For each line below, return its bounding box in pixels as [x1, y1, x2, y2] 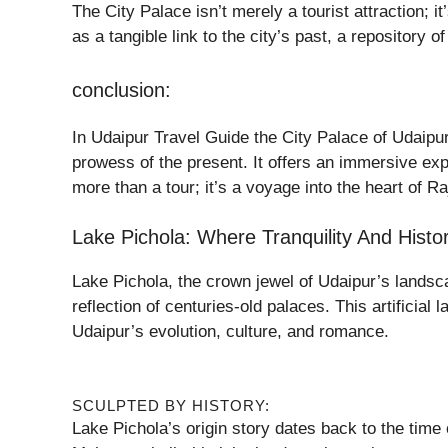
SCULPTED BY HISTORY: [72, 396, 270, 414]
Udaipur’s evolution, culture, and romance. [72, 322, 389, 341]
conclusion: [72, 78, 171, 101]
